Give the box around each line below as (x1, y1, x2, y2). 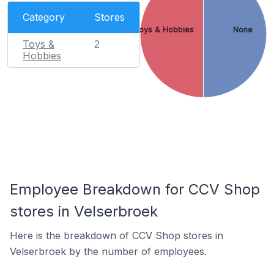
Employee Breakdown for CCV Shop (10, 180, 260, 198)
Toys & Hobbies (133, 24, 194, 34)
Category (23, 10, 65, 23)
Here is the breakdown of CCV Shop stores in (10, 229, 223, 242)
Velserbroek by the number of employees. (10, 245, 207, 257)
